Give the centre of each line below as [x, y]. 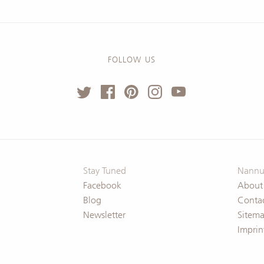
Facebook [102, 185]
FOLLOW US [131, 60]
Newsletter [104, 215]
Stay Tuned [104, 171]
